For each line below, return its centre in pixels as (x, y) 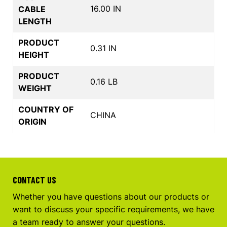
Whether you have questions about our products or (111, 196)
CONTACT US (34, 180)
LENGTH (35, 21)
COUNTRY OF (46, 109)
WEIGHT (35, 88)
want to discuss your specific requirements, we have (113, 209)
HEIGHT (34, 54)
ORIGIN (32, 121)
